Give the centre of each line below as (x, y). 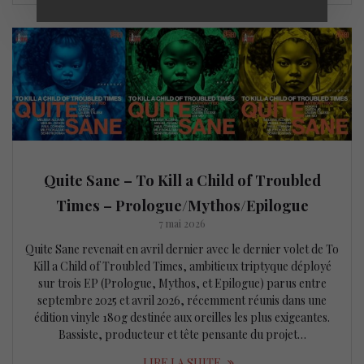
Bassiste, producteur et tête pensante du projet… (182, 335)
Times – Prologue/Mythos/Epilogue (182, 206)
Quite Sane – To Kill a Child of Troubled (182, 180)
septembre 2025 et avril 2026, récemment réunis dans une (182, 301)
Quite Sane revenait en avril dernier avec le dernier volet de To (182, 249)
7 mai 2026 (182, 224)
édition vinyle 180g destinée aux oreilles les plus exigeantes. (182, 318)
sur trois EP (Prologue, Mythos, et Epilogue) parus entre (182, 284)
